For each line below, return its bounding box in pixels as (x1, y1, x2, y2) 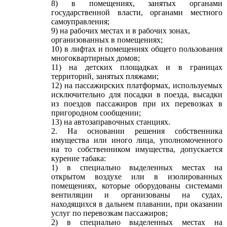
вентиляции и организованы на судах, (51, 191, 222, 199)
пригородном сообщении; (51, 108, 141, 117)
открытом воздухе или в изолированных (51, 172, 222, 181)
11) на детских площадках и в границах (51, 63, 222, 71)
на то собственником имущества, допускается (51, 145, 222, 154)
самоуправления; (51, 17, 109, 26)
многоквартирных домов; (51, 54, 140, 62)
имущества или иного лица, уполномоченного (51, 136, 222, 144)
